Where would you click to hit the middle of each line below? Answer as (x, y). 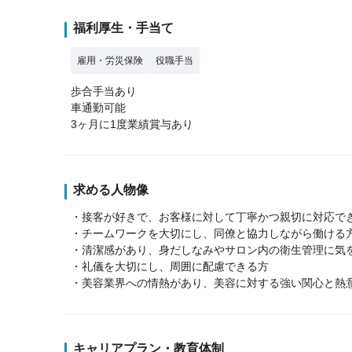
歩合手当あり (104, 91)
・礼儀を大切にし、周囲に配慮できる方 (170, 266)
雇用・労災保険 (110, 60)
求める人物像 (111, 189)
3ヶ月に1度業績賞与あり (132, 124)
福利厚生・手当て (123, 27)
